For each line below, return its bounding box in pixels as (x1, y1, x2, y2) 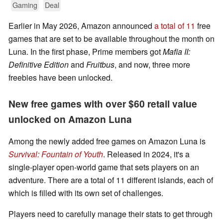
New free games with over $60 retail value (8, 97, 197, 111)
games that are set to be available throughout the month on (8, 33, 215, 45)
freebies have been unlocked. (8, 72, 112, 84)
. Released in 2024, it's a (103, 148, 190, 160)
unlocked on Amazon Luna (8, 112, 132, 126)
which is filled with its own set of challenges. (8, 187, 163, 199)
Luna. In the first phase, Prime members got (8, 46, 163, 58)
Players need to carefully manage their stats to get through (8, 208, 213, 220)
